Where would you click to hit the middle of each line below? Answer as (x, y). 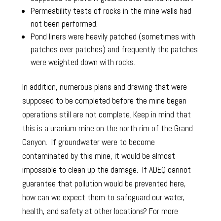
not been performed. (64, 24)
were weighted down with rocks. (83, 62)
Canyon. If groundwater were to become (88, 142)
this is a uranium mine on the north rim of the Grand (107, 129)
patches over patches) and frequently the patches (114, 50)
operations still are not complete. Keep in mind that (106, 115)
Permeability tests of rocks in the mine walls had (111, 11)
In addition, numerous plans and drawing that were (104, 87)
